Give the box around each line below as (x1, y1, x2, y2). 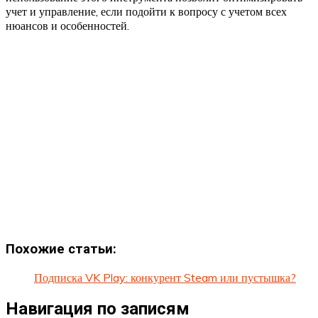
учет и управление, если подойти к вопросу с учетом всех (6, 4, 287, 18)
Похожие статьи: (6, 241, 116, 257)
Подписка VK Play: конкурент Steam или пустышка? (34, 270, 296, 285)
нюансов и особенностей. (6, 18, 129, 33)
